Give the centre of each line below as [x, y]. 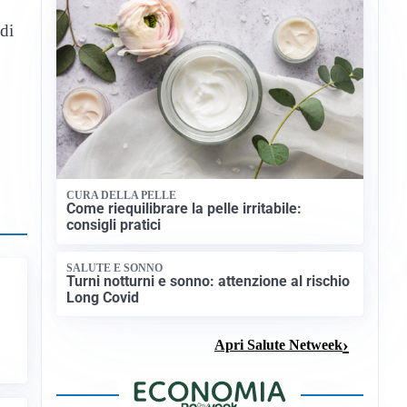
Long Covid [103, 298]
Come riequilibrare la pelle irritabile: [184, 209]
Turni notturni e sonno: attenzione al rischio [208, 282]
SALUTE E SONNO [115, 268]
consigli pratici [114, 225]
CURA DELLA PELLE [122, 195]
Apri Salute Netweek [278, 344]
